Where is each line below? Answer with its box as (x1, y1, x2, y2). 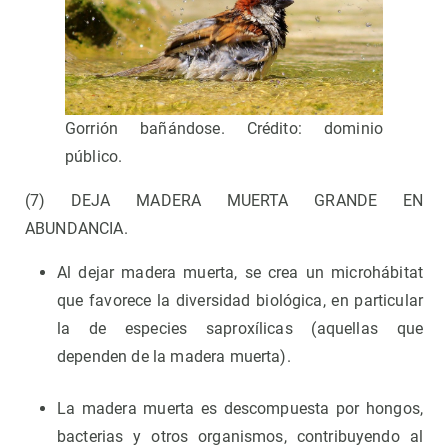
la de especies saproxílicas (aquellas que (57, 318, 423, 338)
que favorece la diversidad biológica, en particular (57, 290, 423, 310)
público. (65, 146, 123, 166)
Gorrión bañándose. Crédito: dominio (65, 118, 383, 138)
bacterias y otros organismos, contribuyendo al (57, 426, 423, 446)
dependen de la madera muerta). (57, 346, 291, 366)
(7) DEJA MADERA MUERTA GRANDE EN (25, 190, 423, 210)
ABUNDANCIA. (25, 218, 128, 238)
